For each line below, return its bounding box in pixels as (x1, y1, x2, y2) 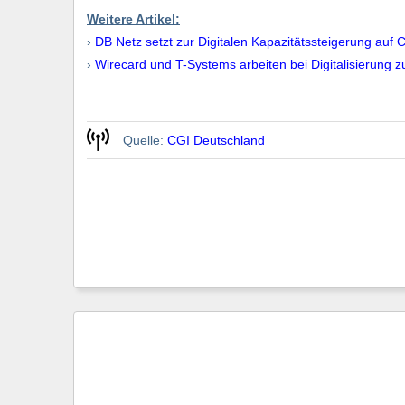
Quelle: (123, 132, 167, 147)
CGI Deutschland (167, 132, 265, 147)
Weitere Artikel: (87, 11, 180, 26)
